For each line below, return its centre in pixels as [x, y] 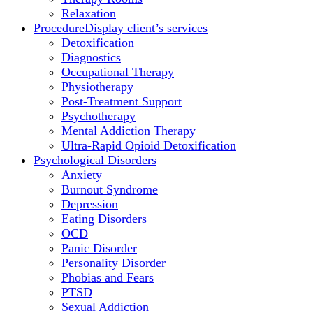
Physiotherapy [97, 87]
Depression [90, 204]
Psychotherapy [99, 116]
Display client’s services [146, 28]
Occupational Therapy [118, 72]
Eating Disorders [104, 219]
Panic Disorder [99, 248]
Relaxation [89, 13]
